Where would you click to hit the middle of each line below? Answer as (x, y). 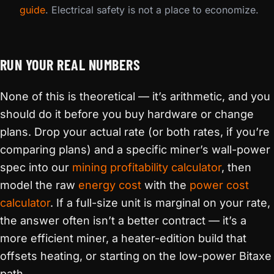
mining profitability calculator (147, 167)
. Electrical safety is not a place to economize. (152, 10)
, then (236, 167)
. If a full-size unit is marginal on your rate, (160, 203)
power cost (219, 185)
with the (165, 185)
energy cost (110, 185)
